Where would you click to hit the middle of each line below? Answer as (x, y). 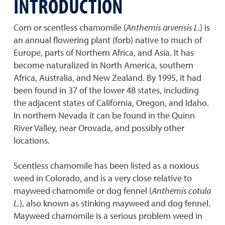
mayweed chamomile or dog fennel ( (83, 191)
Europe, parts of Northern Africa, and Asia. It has (104, 52)
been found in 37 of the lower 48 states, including (106, 90)
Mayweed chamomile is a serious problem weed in (108, 216)
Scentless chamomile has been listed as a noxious (106, 165)
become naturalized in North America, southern (103, 65)
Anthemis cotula (181, 191)
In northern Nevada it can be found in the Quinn (104, 115)
